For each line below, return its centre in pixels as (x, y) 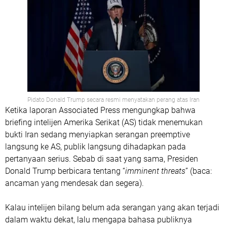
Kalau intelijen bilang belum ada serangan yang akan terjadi (112, 207)
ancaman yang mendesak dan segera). (74, 183)
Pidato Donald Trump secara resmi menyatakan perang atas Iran (113, 100)
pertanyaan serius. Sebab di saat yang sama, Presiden (102, 159)
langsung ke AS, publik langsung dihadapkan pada (96, 146)
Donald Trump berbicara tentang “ (65, 171)
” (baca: (199, 171)
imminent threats (155, 171)
